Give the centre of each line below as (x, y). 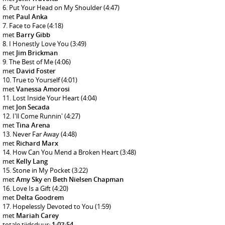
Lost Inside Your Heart (47, 98)
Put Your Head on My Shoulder (56, 8)
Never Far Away (37, 134)
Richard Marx (37, 143)
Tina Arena (33, 125)
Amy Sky (29, 179)
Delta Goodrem (40, 197)
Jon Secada (33, 107)
